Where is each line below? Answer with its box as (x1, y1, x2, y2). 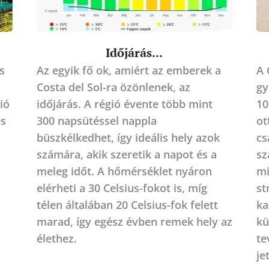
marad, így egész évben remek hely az (36, 214, 232, 229)
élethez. (36, 231, 77, 246)
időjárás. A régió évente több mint (36, 96, 213, 111)
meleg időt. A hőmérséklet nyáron (36, 163, 212, 178)
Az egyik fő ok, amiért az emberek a (36, 62, 221, 77)
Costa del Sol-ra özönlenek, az (36, 79, 190, 94)
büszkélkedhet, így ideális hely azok (36, 130, 220, 145)
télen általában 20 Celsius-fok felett (36, 197, 218, 212)
